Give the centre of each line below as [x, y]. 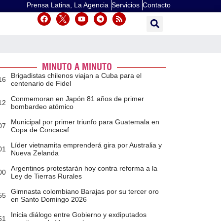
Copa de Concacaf [40, 130]
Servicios [126, 5]
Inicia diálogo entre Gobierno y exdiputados [78, 215]
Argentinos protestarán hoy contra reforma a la [84, 168]
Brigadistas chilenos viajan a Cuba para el [76, 76]
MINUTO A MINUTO [77, 67]
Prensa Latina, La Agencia [68, 5]
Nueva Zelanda [35, 153]
